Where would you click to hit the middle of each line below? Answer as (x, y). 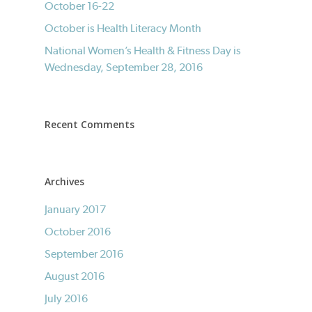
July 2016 (66, 298)
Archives (64, 181)
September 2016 (84, 254)
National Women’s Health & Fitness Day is (143, 50)
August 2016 (75, 276)
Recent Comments (89, 124)
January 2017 (75, 209)
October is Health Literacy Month (123, 28)
